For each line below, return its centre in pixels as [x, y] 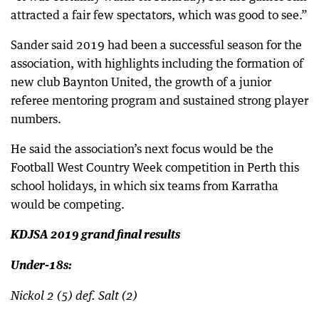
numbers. [36, 119]
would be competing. [68, 204]
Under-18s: [41, 266]
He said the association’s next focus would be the [142, 149]
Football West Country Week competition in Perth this [155, 167]
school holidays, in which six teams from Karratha [145, 186]
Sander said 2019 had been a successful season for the [156, 45]
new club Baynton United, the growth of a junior [141, 82]
